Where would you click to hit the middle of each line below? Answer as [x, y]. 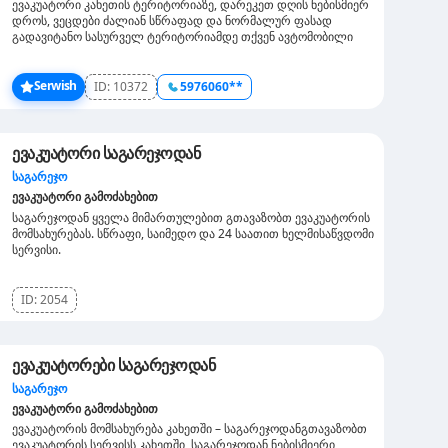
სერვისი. [36, 249]
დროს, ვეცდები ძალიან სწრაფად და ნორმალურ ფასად [172, 20]
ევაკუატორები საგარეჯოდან [113, 365]
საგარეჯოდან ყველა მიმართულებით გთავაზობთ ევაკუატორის [191, 217]
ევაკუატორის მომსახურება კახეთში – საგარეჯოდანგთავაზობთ [189, 428]
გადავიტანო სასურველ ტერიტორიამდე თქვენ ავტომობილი [182, 36]
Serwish [55, 85]
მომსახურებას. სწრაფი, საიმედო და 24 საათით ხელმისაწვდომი [193, 233]
